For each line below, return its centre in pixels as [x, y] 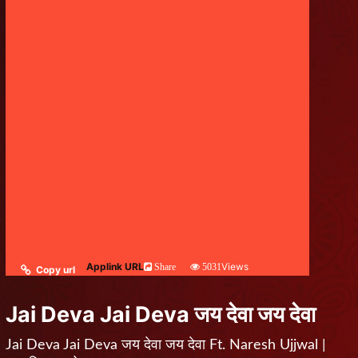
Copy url [55, 270]
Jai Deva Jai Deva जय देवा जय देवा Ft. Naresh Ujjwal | [166, 345]
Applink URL [115, 267]
